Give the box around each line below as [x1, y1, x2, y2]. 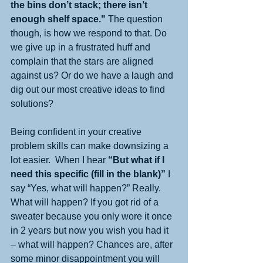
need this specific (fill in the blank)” [11, 168, 166, 179]
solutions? [11, 98, 53, 109]
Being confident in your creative [11, 126, 144, 137]
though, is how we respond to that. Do [11, 28, 169, 38]
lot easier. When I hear [11, 154, 108, 165]
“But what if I [108, 154, 167, 165]
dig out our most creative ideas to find [11, 84, 167, 95]
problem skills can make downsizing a [11, 140, 171, 151]
